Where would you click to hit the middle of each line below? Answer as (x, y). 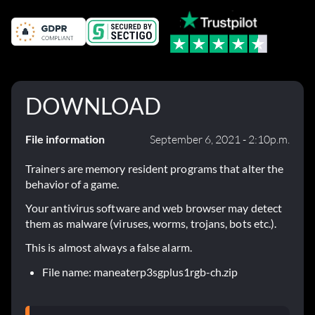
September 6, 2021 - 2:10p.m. (220, 140)
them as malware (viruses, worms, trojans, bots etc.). (151, 224)
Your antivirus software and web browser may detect (154, 208)
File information (65, 139)
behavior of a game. (72, 184)
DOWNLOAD (93, 106)
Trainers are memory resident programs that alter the (155, 169)
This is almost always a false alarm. (109, 247)
